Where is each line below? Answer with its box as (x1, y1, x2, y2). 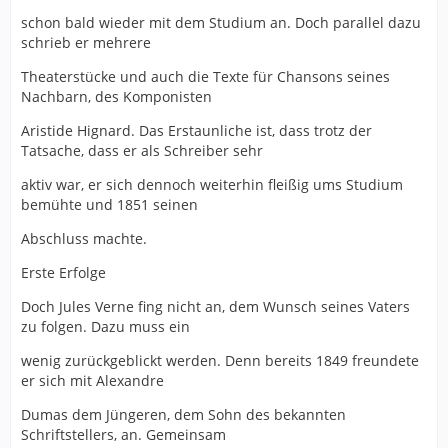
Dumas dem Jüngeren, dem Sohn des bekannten (21, 404, 346, 424)
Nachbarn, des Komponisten (21, 86, 212, 106)
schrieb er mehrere (21, 32, 151, 52)
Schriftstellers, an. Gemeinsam (21, 424, 226, 444)
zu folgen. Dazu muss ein (21, 316, 190, 336)
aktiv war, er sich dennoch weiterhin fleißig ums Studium (21, 174, 403, 194)
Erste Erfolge (21, 262, 106, 282)
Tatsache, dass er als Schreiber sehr (21, 140, 263, 160)
